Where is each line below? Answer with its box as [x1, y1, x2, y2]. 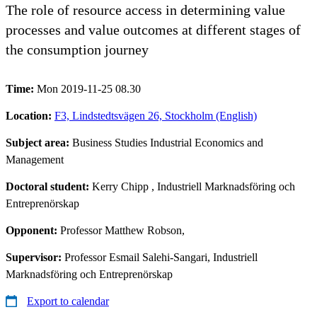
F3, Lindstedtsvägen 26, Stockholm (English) [54, 109, 257, 122]
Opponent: [6, 224, 60, 236]
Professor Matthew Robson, [60, 224, 185, 236]
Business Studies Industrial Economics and [72, 136, 263, 149]
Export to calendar [27, 294, 109, 307]
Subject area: [6, 136, 72, 149]
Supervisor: [6, 250, 64, 263]
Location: [6, 109, 54, 122]
